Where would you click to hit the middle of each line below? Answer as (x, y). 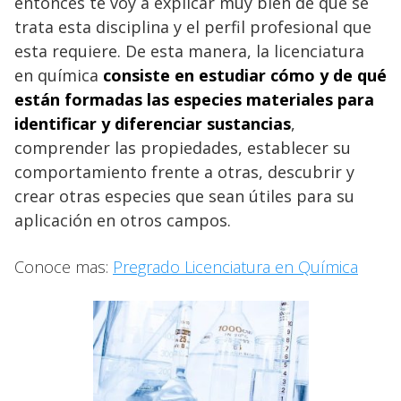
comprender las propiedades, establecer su (183, 147)
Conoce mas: (64, 266)
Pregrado (149, 266)
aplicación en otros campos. (123, 220)
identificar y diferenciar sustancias (153, 123)
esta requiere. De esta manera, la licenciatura (189, 51)
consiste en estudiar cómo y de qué (245, 75)
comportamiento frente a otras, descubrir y (184, 171)
